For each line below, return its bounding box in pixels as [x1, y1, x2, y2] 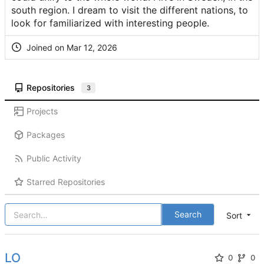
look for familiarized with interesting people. [11, 17, 209, 29]
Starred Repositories [26, 177, 105, 187]
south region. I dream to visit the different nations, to [11, 4, 248, 16]
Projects [26, 106, 58, 117]
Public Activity [26, 153, 81, 164]
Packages [26, 130, 65, 140]
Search [174, 209, 202, 220]
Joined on [24, 42, 67, 53]
